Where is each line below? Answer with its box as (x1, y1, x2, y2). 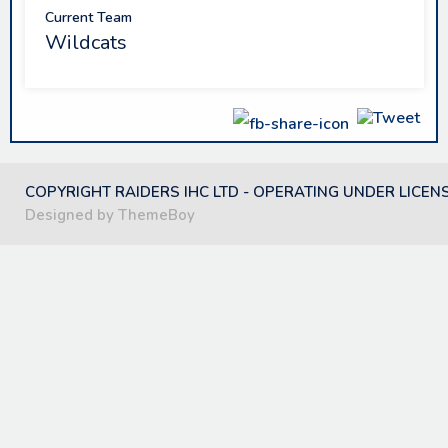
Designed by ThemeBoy (25, 204, 195, 225)
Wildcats (44, 28, 127, 56)
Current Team (44, 7, 132, 27)
